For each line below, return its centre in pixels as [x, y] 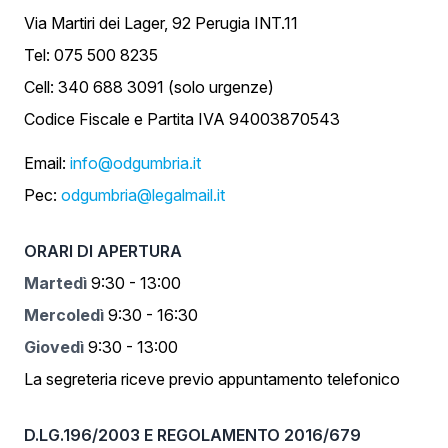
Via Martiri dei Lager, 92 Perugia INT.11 [161, 23]
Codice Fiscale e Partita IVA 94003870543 [182, 119]
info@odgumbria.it [135, 163]
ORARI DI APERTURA [103, 251]
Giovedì [54, 347]
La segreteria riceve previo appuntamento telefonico [212, 379]
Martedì [55, 283]
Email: [47, 163]
